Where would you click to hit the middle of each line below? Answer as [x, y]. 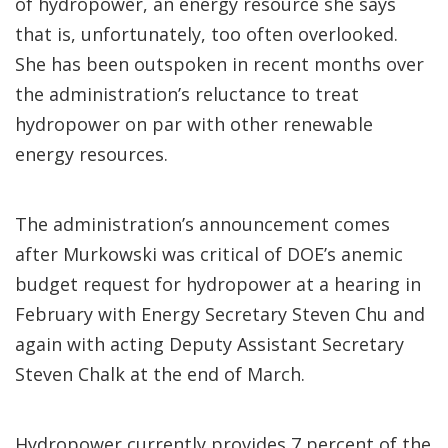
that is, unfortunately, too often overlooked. [206, 34]
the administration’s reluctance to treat [187, 94]
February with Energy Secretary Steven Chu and [220, 314]
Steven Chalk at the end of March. [160, 374]
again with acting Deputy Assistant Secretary [209, 344]
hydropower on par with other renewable [194, 124]
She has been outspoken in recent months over [219, 64]
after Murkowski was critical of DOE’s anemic [209, 254]
